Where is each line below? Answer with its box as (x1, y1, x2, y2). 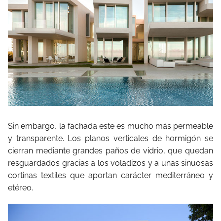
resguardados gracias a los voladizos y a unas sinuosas (8, 158, 213, 168)
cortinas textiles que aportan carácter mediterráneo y (8, 170, 213, 180)
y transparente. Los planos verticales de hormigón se (8, 133, 213, 143)
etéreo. (8, 183, 33, 192)
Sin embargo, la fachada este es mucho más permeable (8, 121, 213, 131)
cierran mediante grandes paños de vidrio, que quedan (8, 146, 213, 155)
